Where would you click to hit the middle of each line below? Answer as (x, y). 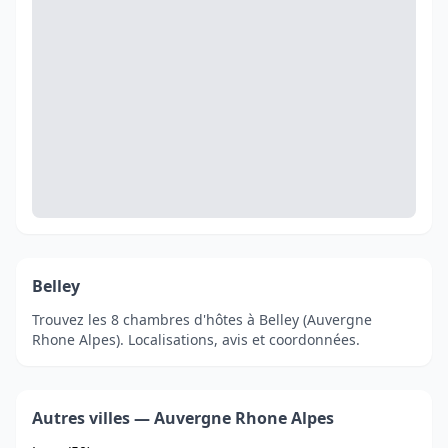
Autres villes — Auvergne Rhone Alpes (183, 418)
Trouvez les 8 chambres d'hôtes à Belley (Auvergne (202, 319)
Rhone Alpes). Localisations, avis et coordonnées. (196, 339)
